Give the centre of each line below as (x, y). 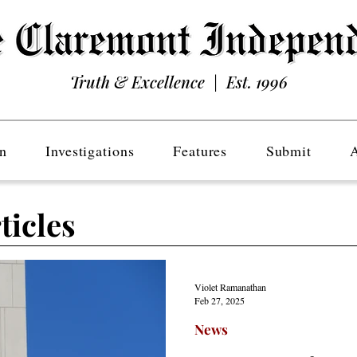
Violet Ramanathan (230, 286)
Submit (289, 151)
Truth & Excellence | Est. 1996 (178, 82)
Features (200, 151)
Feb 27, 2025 (220, 300)
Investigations (90, 151)
